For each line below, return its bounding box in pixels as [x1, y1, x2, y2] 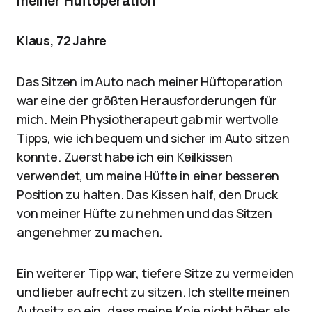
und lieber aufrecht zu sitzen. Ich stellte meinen [17, 283, 290, 300]
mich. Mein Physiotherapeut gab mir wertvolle [17, 111, 279, 127]
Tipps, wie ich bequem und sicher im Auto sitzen [17, 130, 290, 146]
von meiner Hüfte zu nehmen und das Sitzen [17, 205, 272, 221]
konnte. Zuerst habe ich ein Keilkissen [17, 148, 233, 165]
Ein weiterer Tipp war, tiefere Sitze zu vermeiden [17, 265, 295, 281]
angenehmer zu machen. [17, 224, 163, 240]
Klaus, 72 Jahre [17, 32, 107, 49]
